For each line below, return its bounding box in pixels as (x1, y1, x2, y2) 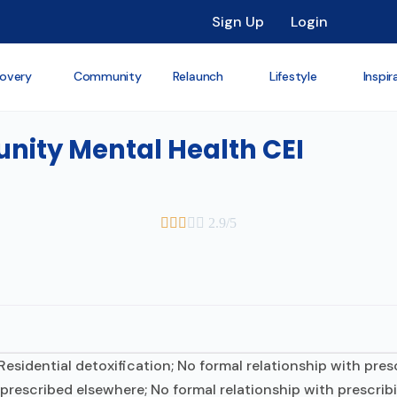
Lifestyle (269, 68, 317, 84)
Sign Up (212, 12, 264, 31)
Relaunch (172, 68, 223, 84)
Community (73, 68, 142, 84)
